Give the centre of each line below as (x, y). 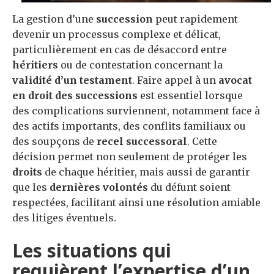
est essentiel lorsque (190, 96)
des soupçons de (54, 142)
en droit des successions (75, 96)
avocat (235, 80)
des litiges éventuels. (64, 218)
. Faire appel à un (175, 80)
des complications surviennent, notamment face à (136, 111)
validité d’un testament (72, 80)
